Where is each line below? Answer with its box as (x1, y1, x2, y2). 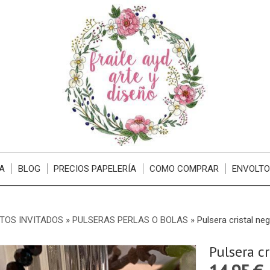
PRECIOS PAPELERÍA (54, 163, 137, 174)
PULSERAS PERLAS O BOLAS (72, 215, 190, 225)
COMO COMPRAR (149, 163, 219, 174)
